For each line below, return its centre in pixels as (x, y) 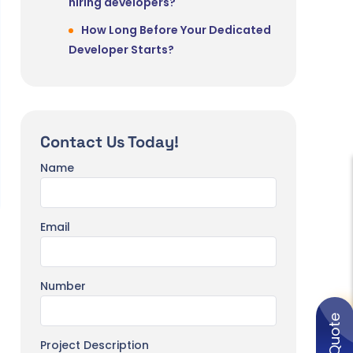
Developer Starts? (121, 50)
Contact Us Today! (110, 142)
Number (63, 286)
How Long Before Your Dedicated (176, 30)
